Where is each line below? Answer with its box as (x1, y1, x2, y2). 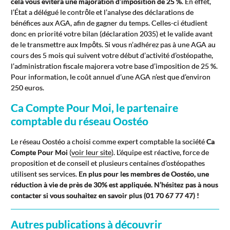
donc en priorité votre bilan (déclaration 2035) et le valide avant (11, 29, 213, 38)
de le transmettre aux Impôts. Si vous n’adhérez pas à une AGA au (11, 40, 216, 49)
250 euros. (11, 83, 44, 92)
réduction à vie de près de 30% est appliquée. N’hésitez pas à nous (11, 180, 218, 189)
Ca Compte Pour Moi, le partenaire (11, 101, 178, 114)
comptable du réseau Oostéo (11, 114, 148, 127)
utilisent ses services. (11, 169, 79, 178)
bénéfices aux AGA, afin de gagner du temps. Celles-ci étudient (11, 18, 207, 27)
